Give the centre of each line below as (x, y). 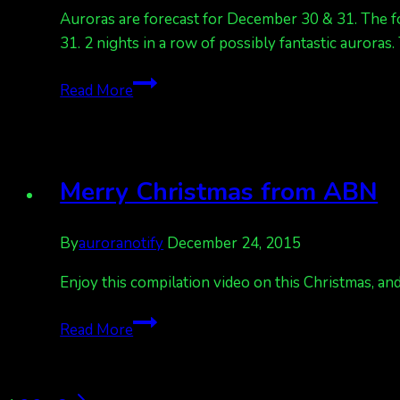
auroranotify (121, 244)
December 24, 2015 (234, 244)
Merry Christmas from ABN (219, 192)
